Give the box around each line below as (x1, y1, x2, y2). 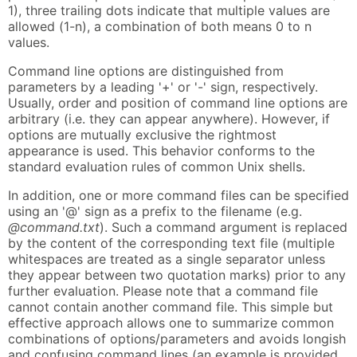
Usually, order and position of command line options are (8, 95, 347, 112)
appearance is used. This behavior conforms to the (8, 143, 315, 159)
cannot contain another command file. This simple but (8, 299, 333, 316)
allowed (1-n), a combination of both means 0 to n (8, 18, 312, 35)
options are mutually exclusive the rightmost (8, 127, 277, 143)
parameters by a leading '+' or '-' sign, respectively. (8, 79, 318, 96)
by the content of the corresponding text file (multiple (8, 235, 335, 252)
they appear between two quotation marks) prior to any (8, 267, 346, 284)
